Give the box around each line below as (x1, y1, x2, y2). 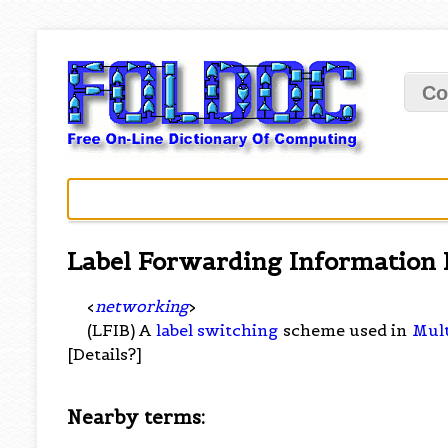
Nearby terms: (67, 404, 206, 429)
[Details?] (67, 343, 143, 364)
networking (95, 295, 189, 316)
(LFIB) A (87, 319, 156, 340)
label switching (156, 319, 279, 340)
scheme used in (279, 319, 412, 340)
